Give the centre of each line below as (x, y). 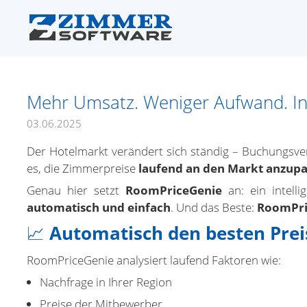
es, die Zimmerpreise (83, 168)
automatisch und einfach (99, 207)
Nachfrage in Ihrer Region (106, 282)
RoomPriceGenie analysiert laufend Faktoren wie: (154, 260)
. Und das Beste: (214, 207)
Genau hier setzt (76, 190)
